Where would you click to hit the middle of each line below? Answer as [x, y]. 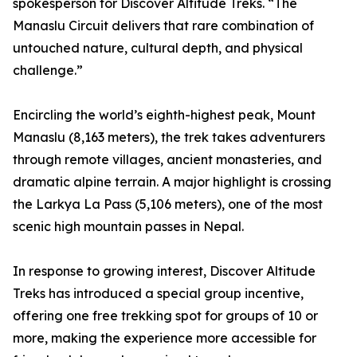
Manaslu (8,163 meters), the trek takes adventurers [169, 137]
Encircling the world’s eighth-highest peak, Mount [164, 115]
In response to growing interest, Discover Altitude [164, 271]
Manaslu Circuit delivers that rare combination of [163, 26]
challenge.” [48, 71]
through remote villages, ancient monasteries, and [167, 160]
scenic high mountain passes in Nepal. [128, 227]
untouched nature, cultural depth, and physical [158, 48]
